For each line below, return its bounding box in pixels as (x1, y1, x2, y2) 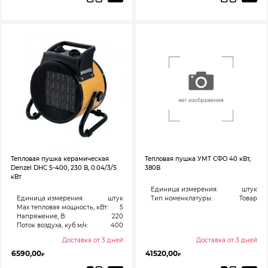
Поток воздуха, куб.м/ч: (17, 221, 89, 230)
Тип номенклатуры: (151, 194, 213, 203)
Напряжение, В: (17, 212, 66, 221)
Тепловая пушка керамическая (11, 155, 109, 163)
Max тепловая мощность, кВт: (17, 203, 109, 212)
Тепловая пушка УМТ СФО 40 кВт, (145, 155, 251, 163)
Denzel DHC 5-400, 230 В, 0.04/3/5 (11, 164, 117, 172)
